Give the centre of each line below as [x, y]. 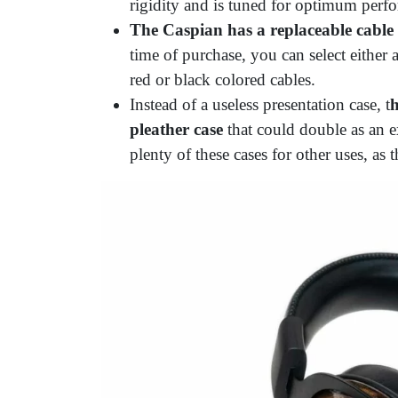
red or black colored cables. [225, 80]
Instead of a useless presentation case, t [260, 105]
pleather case [176, 130]
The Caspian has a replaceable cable [262, 30]
